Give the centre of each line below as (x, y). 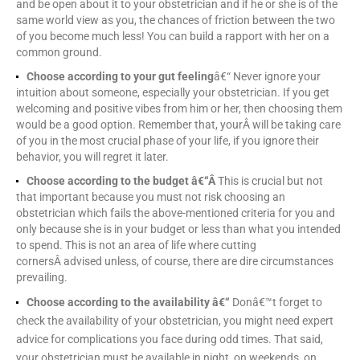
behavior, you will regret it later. (92, 157)
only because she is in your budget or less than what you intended (178, 229)
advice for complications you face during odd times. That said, (170, 340)
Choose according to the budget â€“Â (122, 181)
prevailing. (42, 278)
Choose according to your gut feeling (120, 77)
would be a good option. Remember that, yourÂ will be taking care (178, 125)
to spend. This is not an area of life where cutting (136, 245)
